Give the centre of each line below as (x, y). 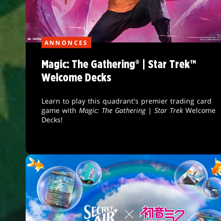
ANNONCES (66, 42)
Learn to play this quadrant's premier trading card (126, 101)
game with (60, 110)
